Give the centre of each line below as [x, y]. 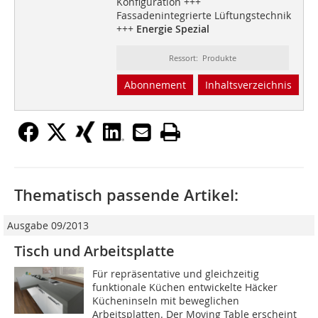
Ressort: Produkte [202, 58]
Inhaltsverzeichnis [248, 85]
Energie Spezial [172, 29]
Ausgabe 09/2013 [48, 226]
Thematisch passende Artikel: [126, 196]
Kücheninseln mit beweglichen [166, 301]
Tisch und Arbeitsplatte [94, 251]
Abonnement [155, 85]
